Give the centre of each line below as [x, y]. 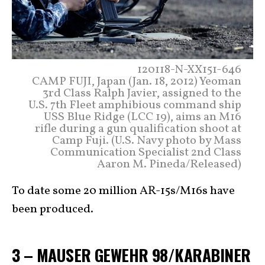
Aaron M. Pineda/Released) [169, 165]
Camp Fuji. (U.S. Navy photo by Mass [147, 141]
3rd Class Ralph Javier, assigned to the [142, 94]
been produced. [53, 210]
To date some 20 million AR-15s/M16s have [123, 191]
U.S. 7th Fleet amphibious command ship [135, 106]
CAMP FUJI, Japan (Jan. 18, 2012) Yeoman [137, 82]
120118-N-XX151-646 [189, 70]
